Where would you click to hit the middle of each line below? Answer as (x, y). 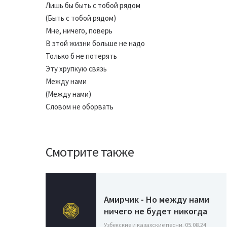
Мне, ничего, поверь (79, 31)
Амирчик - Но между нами (157, 199)
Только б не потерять (81, 56)
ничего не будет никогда (156, 211)
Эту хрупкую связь (76, 69)
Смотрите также (90, 152)
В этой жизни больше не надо (95, 43)
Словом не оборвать (80, 107)
